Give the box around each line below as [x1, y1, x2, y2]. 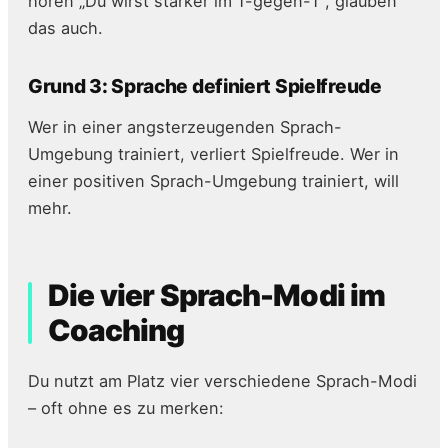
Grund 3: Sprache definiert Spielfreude [28, 74, 382, 99]
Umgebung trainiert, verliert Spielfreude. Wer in [28, 144, 399, 165]
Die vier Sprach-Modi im [48, 277, 386, 314]
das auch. [28, 18, 103, 39]
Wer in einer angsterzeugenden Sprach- [28, 117, 342, 138]
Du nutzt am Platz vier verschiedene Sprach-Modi [28, 371, 417, 392]
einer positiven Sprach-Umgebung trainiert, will [28, 171, 399, 192]
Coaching [48, 312, 185, 349]
